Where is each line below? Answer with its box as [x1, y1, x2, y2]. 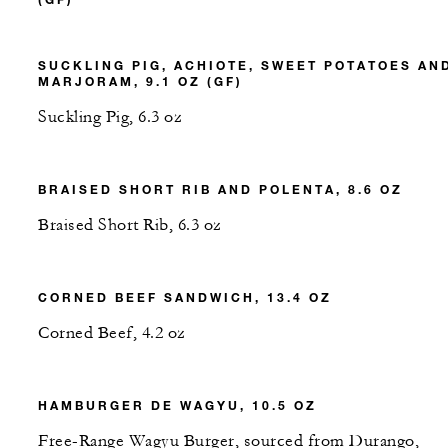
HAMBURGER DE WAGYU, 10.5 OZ [38, 396, 317, 413]
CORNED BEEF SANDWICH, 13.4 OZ [38, 288, 332, 305]
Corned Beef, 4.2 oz [38, 322, 186, 343]
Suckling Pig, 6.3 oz [38, 106, 182, 127]
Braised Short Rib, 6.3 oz [38, 214, 222, 235]
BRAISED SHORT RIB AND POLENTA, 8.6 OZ [38, 180, 403, 197]
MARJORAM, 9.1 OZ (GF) [38, 72, 243, 89]
